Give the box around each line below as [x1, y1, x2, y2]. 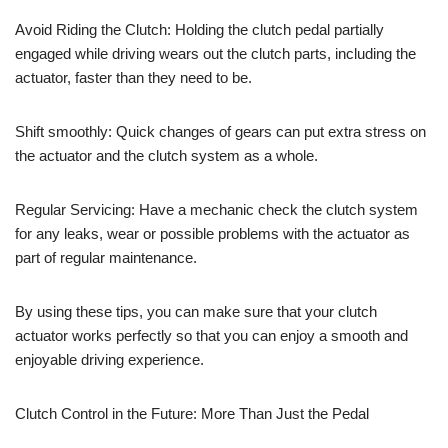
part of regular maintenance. [15, 248, 197, 266]
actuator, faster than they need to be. [15, 68, 252, 86]
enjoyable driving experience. [15, 350, 204, 368]
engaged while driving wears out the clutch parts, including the [15, 44, 416, 62]
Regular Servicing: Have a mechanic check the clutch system [15, 200, 418, 218]
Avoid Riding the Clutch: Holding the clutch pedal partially [15, 20, 384, 38]
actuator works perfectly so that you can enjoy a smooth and [15, 326, 408, 344]
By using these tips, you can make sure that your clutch [15, 302, 377, 320]
